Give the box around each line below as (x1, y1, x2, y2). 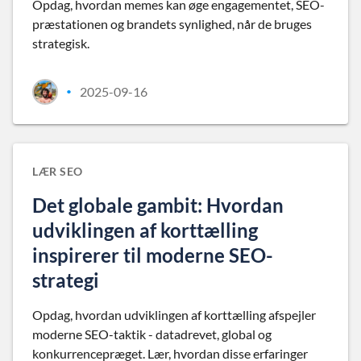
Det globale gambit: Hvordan (32, 193, 284, 217)
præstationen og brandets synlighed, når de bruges (32, 16, 312, 31)
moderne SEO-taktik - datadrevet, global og (32, 326, 272, 342)
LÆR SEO (32, 164, 83, 178)
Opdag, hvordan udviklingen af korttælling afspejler (32, 307, 316, 322)
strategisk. (32, 35, 89, 51)
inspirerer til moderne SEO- (32, 243, 273, 267)
